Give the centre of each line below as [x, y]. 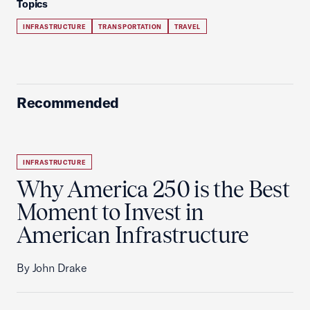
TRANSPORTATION [130, 27]
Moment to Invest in [110, 212]
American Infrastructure [133, 235]
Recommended [68, 102]
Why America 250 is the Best [153, 189]
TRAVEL [187, 27]
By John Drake [52, 268]
